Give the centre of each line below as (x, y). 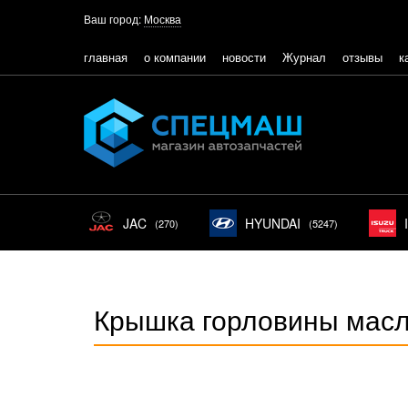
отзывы (362, 56)
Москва (163, 19)
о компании (175, 56)
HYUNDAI (273, 223)
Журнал (304, 56)
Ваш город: (112, 19)
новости (244, 56)
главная (106, 56)
